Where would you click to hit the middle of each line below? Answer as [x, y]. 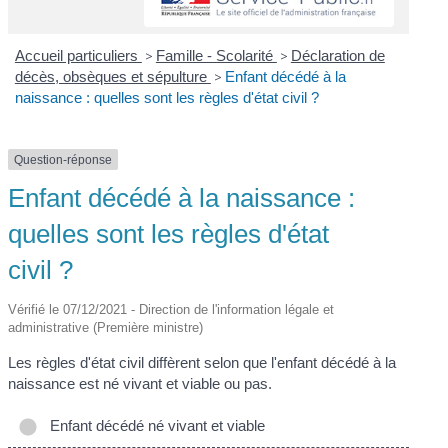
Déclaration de [337, 55]
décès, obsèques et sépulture [112, 76]
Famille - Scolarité [216, 55]
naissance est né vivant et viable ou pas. [140, 384]
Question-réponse [63, 159]
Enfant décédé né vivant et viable [154, 425]
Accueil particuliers [78, 55]
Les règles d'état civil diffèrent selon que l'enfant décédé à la [202, 363]
